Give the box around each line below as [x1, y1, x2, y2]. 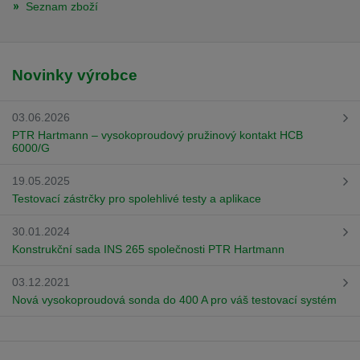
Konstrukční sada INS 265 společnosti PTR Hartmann [12, 243, 284, 256]
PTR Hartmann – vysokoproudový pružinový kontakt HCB [12, 129, 303, 142]
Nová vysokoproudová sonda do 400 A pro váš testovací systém [12, 293, 337, 307]
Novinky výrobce [12, 67, 137, 84]
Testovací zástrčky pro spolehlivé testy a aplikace [12, 192, 261, 206]
